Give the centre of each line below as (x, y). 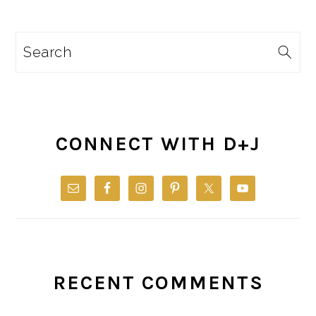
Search (47, 52)
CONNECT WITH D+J (158, 144)
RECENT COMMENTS (158, 283)
